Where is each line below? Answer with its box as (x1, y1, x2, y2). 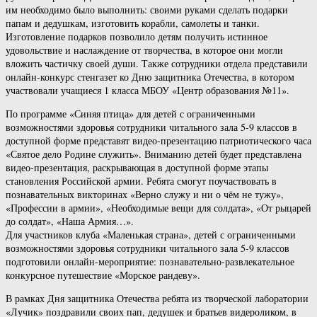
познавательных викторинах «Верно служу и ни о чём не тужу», (6, 187, 284, 201)
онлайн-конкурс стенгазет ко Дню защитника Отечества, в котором (6, 69, 294, 83)
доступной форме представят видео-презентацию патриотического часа (6, 133, 311, 147)
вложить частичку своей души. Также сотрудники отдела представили (6, 56, 308, 70)
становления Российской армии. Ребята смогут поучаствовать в (6, 173, 277, 188)
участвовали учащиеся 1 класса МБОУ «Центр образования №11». (6, 83, 289, 97)
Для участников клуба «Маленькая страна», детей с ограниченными (6, 227, 296, 241)
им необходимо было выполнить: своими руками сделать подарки (6, 2, 288, 16)
